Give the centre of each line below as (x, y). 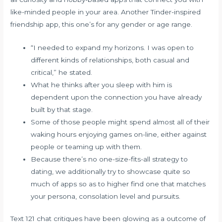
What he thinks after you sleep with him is (102, 84)
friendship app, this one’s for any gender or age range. (102, 24)
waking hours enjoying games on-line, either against (119, 134)
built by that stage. (62, 109)
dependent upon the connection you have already (116, 97)
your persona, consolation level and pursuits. (106, 196)
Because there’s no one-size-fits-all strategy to (110, 159)
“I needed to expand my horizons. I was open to (112, 47)
